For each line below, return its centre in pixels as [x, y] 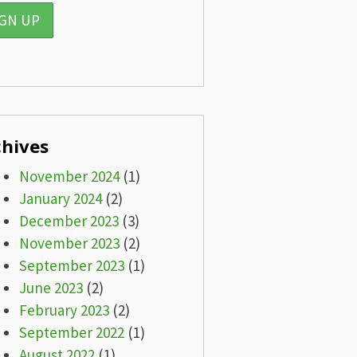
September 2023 [71, 265]
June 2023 [51, 287]
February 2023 [64, 310]
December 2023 [69, 220]
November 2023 [69, 243]
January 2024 [60, 198]
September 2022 [71, 332]
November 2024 [69, 176]
